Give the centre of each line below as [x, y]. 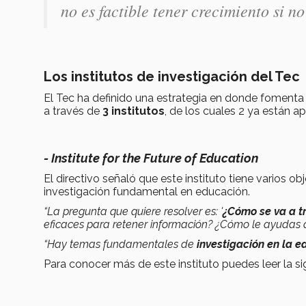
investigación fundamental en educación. [147, 191]
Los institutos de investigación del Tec [173, 76]
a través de [72, 111]
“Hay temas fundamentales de [119, 244]
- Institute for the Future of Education [151, 158]
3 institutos [132, 111]
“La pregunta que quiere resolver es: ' [133, 211]
